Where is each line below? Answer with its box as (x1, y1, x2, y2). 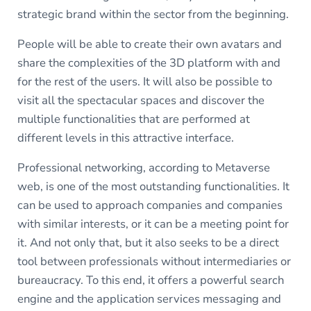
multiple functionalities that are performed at (17, 111, 250, 128)
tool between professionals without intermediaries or (17, 253, 291, 270)
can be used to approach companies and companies (17, 197, 283, 214)
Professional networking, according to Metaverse (17, 160, 270, 176)
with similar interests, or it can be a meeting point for (17, 216, 289, 233)
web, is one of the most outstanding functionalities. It (17, 178, 289, 195)
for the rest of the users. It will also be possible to (17, 74, 272, 90)
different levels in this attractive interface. (17, 130, 234, 146)
